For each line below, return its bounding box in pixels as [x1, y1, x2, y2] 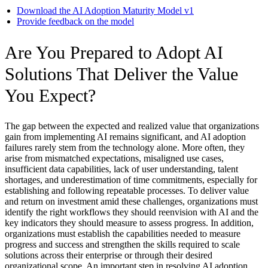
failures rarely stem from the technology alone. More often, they [5, 142, 245, 153]
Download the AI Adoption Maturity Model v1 [17, 5, 194, 16]
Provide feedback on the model [17, 16, 134, 27]
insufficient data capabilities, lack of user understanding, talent [5, 164, 238, 175]
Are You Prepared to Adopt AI [5, 42, 223, 63]
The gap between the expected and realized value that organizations [5, 121, 259, 132]
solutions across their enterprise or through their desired [5, 250, 212, 261]
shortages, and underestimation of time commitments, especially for [5, 175, 257, 185]
